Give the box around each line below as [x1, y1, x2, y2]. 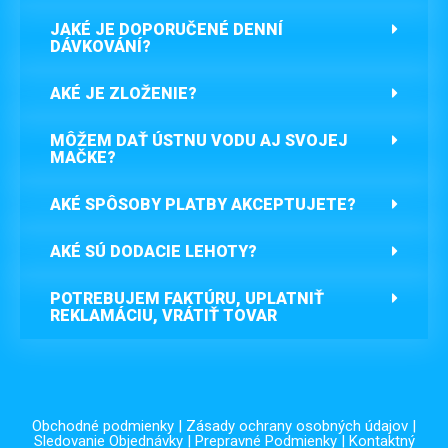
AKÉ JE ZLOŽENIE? [50, 83, 197, 103]
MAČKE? [50, 147, 116, 167]
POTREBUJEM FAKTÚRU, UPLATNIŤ [50, 288, 324, 308]
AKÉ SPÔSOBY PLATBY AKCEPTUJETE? [50, 194, 356, 214]
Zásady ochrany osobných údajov [186, 416, 408, 435]
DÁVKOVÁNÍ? [50, 36, 151, 56]
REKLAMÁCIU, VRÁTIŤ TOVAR [50, 305, 277, 325]
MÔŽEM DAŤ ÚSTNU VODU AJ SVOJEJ [50, 130, 348, 150]
